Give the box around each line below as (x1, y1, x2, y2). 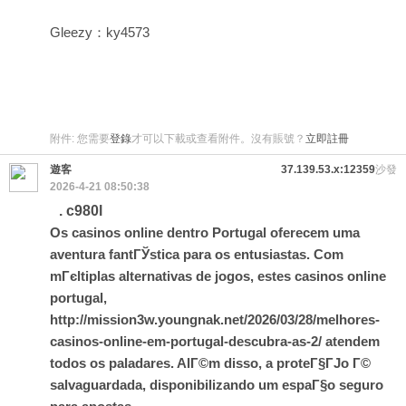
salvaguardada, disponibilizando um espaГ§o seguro (50, 377, 383, 392)
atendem (322, 333, 380, 349)
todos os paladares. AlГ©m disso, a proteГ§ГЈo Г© (50, 355, 371, 371)
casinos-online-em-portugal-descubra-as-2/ (50, 333, 322, 349)
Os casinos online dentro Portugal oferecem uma (50, 225, 360, 240)
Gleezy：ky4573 (50, 24, 150, 40)
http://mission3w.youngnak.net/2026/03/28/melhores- (50, 312, 380, 327)
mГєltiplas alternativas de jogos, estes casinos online (50, 268, 386, 284)
